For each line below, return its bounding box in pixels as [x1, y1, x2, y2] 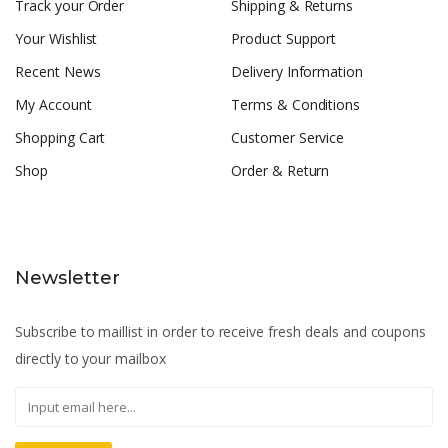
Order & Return [231, 161, 330, 181]
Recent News [15, 62, 101, 82]
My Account [15, 95, 92, 115]
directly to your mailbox [15, 349, 166, 369]
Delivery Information [231, 62, 364, 82]
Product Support [231, 29, 337, 49]
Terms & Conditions [231, 95, 361, 115]
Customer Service [231, 128, 345, 148]
